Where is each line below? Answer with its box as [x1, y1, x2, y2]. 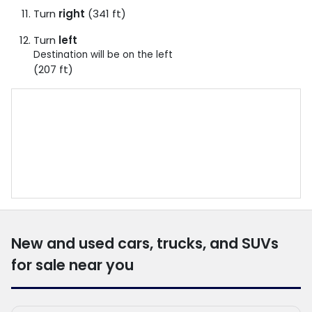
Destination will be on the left [33, 47, 173, 61]
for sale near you [11, 254, 134, 275]
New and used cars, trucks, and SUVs [11, 233, 279, 253]
